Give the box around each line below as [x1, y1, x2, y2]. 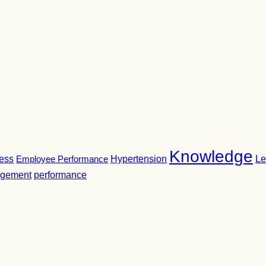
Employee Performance [16, 154, 108, 164]
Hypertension [110, 154, 167, 164]
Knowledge [169, 147, 253, 166]
